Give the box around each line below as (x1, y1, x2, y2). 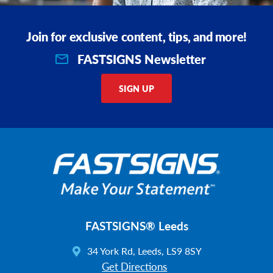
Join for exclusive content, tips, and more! (26, 27, 247, 46)
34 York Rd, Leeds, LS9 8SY (87, 243, 202, 258)
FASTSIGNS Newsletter (77, 50, 207, 68)
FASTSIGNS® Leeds (85, 217, 188, 234)
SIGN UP (118, 82, 155, 94)
